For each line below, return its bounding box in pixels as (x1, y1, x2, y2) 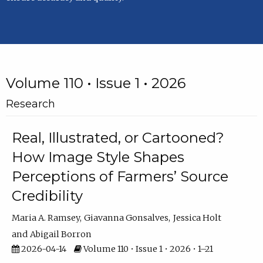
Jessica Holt (173, 213, 221, 224)
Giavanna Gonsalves (84, 213, 169, 224)
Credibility (11, 187, 83, 205)
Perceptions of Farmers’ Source (11, 168, 228, 186)
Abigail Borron (30, 229, 92, 240)
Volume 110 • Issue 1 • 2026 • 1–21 (81, 244, 213, 255)
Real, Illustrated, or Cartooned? (11, 129, 224, 147)
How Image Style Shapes (11, 149, 184, 166)
